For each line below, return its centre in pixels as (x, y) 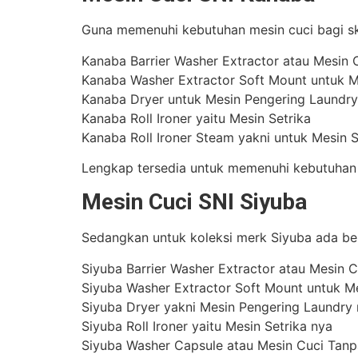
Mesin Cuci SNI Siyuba (194, 202)
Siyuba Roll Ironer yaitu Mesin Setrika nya (207, 326)
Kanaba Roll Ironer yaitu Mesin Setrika (196, 118)
